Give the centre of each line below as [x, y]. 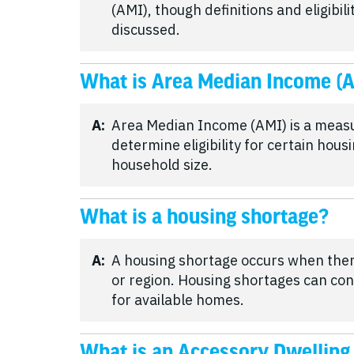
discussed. [146, 30]
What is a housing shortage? [204, 217]
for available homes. [178, 300]
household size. [162, 165]
